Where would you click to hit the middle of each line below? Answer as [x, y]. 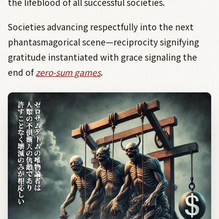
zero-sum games [68, 72]
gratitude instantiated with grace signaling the [102, 57]
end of [22, 72]
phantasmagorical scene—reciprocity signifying [103, 42]
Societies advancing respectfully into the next [101, 26]
